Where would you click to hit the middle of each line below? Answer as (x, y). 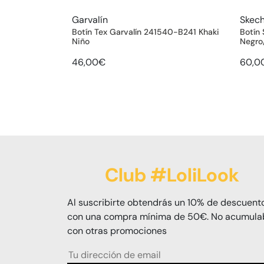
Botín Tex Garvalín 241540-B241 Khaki (146, 32)
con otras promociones (117, 230)
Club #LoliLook (172, 175)
